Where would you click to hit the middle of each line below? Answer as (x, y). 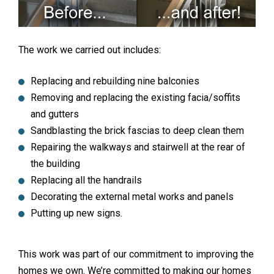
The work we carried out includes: (90, 50)
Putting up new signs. (76, 213)
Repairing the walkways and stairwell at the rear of (138, 147)
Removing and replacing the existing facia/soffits (135, 97)
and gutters (55, 114)
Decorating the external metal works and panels (132, 196)
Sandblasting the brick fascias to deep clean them (137, 130)
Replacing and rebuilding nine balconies (115, 81)
